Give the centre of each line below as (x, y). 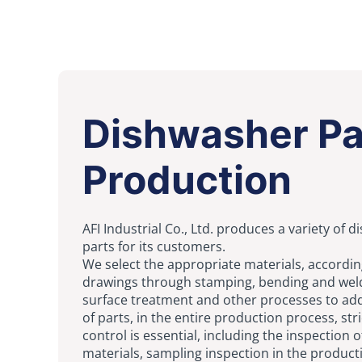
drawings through (139, 282)
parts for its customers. (154, 246)
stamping (223, 282)
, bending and (295, 282)
